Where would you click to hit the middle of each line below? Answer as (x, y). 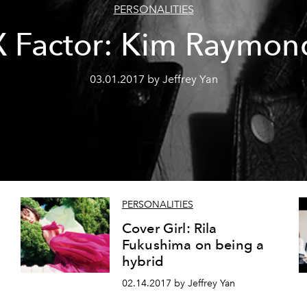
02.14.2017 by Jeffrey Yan (178, 283)
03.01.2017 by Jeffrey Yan (153, 79)
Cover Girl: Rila (169, 229)
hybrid (143, 261)
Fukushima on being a (193, 245)
